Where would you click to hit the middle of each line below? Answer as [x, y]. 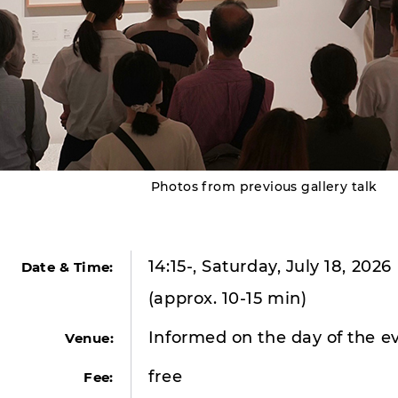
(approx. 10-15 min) [227, 298]
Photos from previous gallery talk [264, 186]
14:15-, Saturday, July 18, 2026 [270, 266]
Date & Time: [67, 267]
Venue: [89, 338]
